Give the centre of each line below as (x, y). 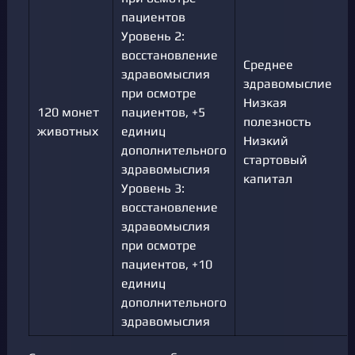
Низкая (265, 102)
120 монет (68, 112)
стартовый (275, 159)
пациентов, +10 (167, 264)
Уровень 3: (153, 188)
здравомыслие (288, 83)
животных (68, 131)
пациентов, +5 (163, 112)
